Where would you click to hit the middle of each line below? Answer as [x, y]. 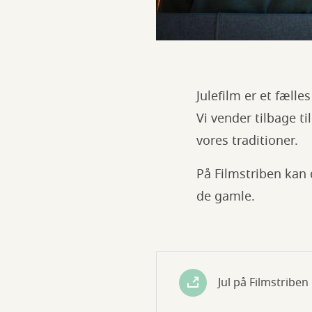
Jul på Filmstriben [263, 282]
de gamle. [226, 196]
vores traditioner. [247, 141]
